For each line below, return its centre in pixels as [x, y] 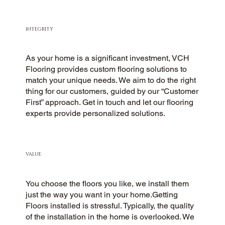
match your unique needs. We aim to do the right [111, 80]
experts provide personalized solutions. [96, 114]
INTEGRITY [40, 29]
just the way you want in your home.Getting [102, 194]
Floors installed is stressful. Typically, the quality [110, 205]
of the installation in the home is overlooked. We [110, 216]
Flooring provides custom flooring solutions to [106, 69]
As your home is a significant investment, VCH [108, 58]
